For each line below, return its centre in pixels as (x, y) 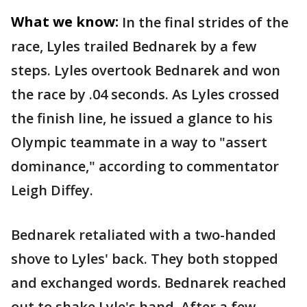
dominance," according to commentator (145, 167)
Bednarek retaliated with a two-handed (144, 235)
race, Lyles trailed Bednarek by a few (134, 47)
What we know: (65, 22)
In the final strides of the (205, 23)
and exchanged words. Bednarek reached (149, 283)
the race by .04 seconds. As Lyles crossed (145, 95)
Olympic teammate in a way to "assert (139, 143)
